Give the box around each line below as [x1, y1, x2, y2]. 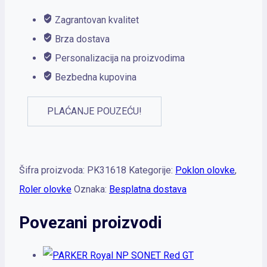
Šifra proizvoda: [19, 164, 87, 176]
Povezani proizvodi [19, 213, 162, 233]
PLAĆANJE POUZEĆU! [47, 105, 142, 117]
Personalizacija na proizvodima [52, 52, 185, 64]
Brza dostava [52, 33, 110, 45]
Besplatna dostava [109, 183, 187, 195]
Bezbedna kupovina [52, 71, 136, 83]
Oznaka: [74, 183, 109, 195]
